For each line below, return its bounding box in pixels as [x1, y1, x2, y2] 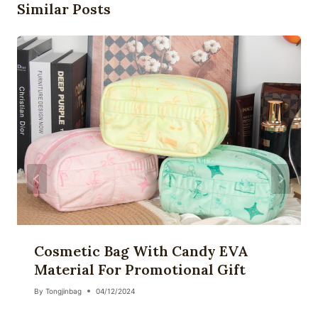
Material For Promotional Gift [34, 261, 246, 279]
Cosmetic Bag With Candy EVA [34, 242, 248, 261]
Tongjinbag [45, 287, 82, 295]
